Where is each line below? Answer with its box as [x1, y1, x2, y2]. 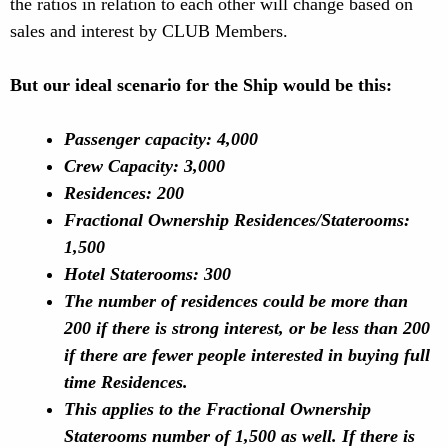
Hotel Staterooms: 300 [64, 264, 231, 284]
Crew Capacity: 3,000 [64, 156, 225, 176]
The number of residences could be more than [64, 291, 408, 311]
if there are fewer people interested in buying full [64, 345, 430, 365]
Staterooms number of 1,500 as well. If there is [64, 426, 415, 446]
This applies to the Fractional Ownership [64, 399, 371, 419]
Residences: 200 [64, 183, 184, 203]
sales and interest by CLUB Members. [10, 21, 293, 41]
